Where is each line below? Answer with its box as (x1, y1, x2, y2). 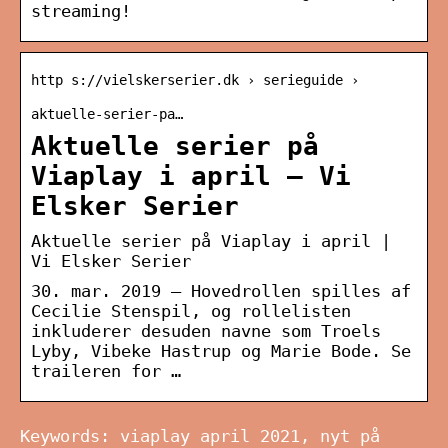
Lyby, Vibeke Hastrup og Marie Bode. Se (31, 341, 411, 362)
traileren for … (31, 361, 181, 382)
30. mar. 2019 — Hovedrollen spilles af (31, 281, 411, 302)
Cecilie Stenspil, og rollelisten (31, 301, 351, 322)
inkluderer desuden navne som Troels (31, 321, 381, 342)
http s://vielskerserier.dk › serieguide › (31, 72, 359, 89)
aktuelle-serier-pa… (31, 106, 183, 123)
